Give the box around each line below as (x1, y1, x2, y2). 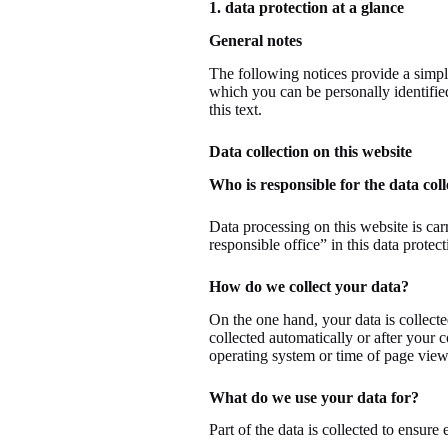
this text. (208, 100, 262, 118)
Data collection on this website (208, 142, 412, 160)
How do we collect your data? (208, 277, 409, 295)
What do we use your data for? (208, 388, 419, 406)
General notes (208, 32, 302, 50)
